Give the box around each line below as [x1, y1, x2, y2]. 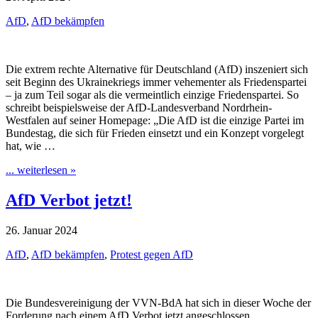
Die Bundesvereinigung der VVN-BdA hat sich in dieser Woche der [6, 297, 311, 309]
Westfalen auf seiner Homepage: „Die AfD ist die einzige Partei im [6, 114, 304, 127]
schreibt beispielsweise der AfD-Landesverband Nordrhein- [6, 102, 272, 114]
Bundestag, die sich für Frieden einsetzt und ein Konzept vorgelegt [6, 127, 304, 140]
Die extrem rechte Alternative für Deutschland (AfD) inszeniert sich [6, 63, 308, 76]
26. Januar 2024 [6, 224, 77, 237]
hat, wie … [6, 140, 55, 153]
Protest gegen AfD [110, 248, 193, 261]
